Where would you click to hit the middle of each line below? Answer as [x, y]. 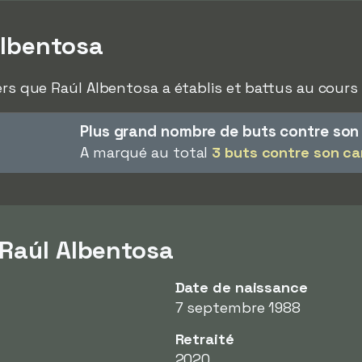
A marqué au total [146, 152]
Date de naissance [241, 287]
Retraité [204, 339]
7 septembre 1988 [238, 307]
